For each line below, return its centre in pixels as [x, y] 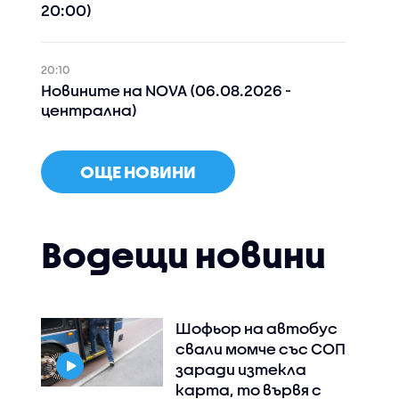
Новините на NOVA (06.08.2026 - [166, 90]
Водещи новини [183, 254]
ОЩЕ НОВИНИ [138, 171]
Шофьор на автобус [256, 328]
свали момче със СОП [260, 348]
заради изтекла [240, 369]
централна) [89, 110]
